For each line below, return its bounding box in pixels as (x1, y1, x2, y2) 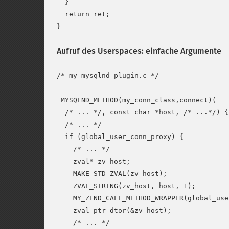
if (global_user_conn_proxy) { (57, 133, 184, 141)
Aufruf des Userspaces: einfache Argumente (57, 46, 221, 56)
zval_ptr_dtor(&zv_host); (57, 207, 171, 214)
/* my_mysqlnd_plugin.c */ (57, 72, 159, 79)
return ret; (57, 10, 110, 18)
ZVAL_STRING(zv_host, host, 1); (57, 182, 196, 190)
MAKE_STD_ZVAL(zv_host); (57, 170, 167, 177)
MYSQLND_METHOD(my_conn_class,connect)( (57, 96, 216, 104)
